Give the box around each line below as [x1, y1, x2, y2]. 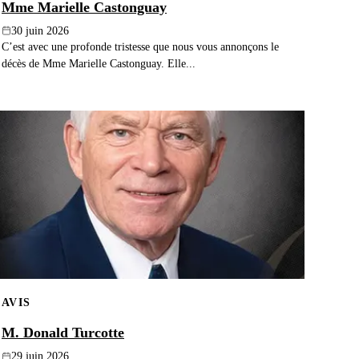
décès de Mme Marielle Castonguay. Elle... [2, 56, 196, 70]
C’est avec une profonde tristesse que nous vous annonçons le [2, 39, 279, 53]
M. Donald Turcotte [2, 325, 124, 341]
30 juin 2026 [11, 24, 69, 37]
